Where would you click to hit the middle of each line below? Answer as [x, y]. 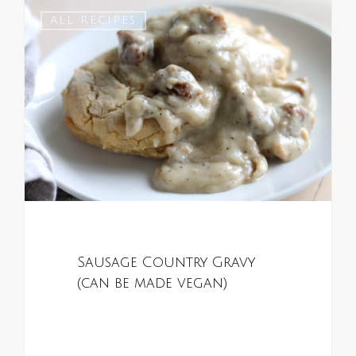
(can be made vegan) [152, 284]
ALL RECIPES [93, 20]
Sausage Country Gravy [166, 263]
